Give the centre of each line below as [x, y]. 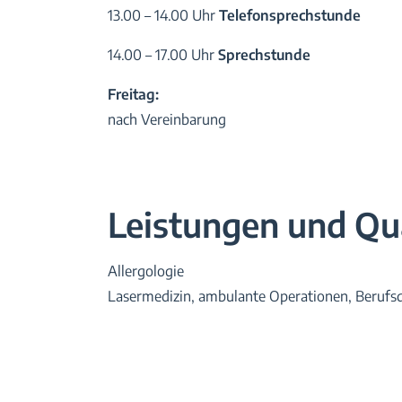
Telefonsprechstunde [290, 15]
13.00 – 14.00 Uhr [164, 15]
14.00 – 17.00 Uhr [163, 54]
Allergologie [146, 271]
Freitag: [134, 94]
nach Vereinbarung [167, 119]
